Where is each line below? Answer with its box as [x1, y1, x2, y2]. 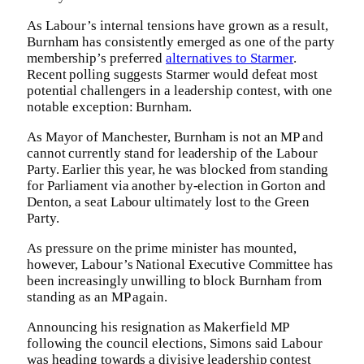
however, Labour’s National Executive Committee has [27, 257, 333, 273]
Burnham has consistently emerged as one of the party [27, 34, 335, 50]
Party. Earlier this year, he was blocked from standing [27, 162, 329, 178]
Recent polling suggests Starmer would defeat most [27, 67, 318, 83]
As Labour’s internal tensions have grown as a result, [27, 18, 328, 34]
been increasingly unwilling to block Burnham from [27, 273, 322, 289]
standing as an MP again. [27, 289, 167, 305]
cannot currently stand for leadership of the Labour [27, 145, 318, 162]
